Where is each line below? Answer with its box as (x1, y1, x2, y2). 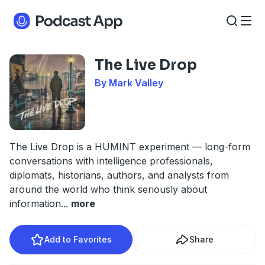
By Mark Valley (95, 77, 163, 89)
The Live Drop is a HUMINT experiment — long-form (9, 141, 250, 153)
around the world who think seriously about (9, 183, 207, 195)
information (9, 198, 61, 209)
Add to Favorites (44, 234, 112, 244)
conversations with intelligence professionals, (9, 155, 213, 167)
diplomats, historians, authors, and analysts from (9, 169, 229, 181)
